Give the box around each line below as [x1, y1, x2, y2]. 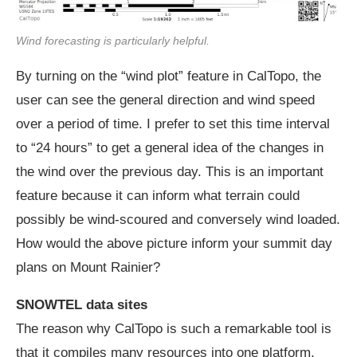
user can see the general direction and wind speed [16, 92, 315, 108]
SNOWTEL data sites [16, 297, 147, 313]
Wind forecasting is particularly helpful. [16, 34, 210, 48]
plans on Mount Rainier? [16, 260, 160, 276]
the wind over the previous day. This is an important [16, 164, 324, 180]
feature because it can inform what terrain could [16, 188, 300, 204]
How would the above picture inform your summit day [16, 236, 332, 252]
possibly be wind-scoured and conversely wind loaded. [16, 212, 340, 228]
